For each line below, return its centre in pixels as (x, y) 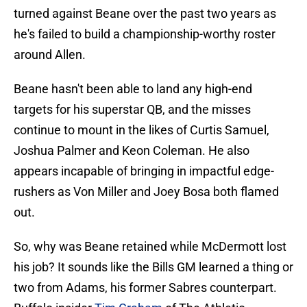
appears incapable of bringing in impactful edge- (144, 171)
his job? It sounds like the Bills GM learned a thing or (153, 267)
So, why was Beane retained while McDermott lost (150, 247)
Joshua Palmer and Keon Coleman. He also (132, 151)
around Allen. (50, 55)
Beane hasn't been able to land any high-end (133, 89)
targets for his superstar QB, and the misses (132, 110)
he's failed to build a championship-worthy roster (145, 34)
